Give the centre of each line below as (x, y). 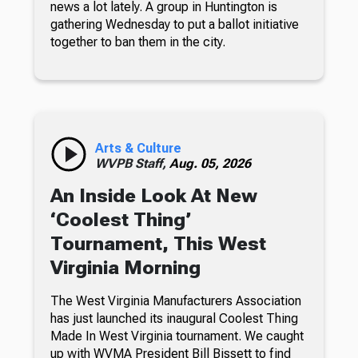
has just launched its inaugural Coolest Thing (174, 318)
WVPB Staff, (132, 163)
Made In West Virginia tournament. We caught (177, 336)
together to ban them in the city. (137, 42)
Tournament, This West (158, 243)
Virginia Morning (125, 267)
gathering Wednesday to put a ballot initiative (174, 24)
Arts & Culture (138, 148)
